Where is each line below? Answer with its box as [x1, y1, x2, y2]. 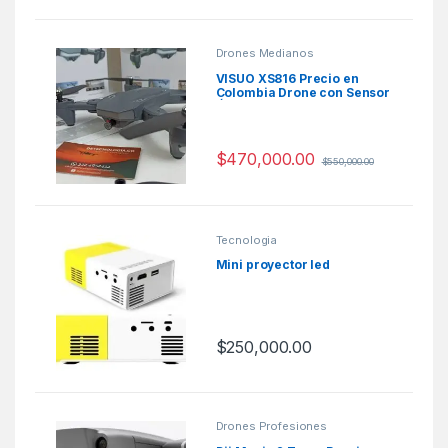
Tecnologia [215, 232, 278, 247]
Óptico [215, 98, 257, 114]
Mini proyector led [215, 257, 330, 273]
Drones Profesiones [215, 419, 327, 434]
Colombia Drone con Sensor [215, 84, 391, 100]
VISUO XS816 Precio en [215, 70, 359, 86]
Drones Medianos [215, 46, 314, 61]
